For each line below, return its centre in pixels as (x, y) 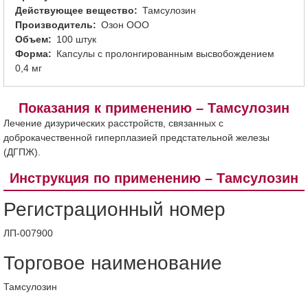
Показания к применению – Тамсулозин (154, 108)
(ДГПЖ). (22, 152)
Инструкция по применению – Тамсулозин (154, 178)
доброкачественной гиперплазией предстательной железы (136, 137)
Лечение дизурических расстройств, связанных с (113, 123)
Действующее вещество (75, 10)
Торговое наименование (113, 263)
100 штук (76, 39)
